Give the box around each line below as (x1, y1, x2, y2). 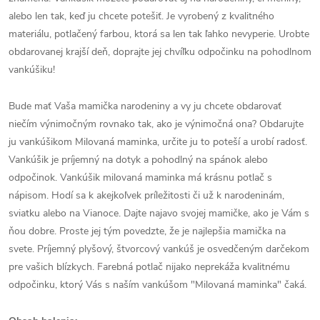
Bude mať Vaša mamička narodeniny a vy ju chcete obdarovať (9, 99, 281, 113)
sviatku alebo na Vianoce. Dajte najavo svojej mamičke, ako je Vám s (9, 206, 309, 220)
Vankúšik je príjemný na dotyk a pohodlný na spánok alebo (9, 153, 268, 166)
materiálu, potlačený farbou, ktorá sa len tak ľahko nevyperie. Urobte (9, 27, 309, 41)
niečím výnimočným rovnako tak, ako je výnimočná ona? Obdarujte (9, 117, 304, 131)
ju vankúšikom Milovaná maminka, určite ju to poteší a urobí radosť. (9, 135, 307, 149)
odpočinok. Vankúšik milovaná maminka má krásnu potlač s (9, 171, 272, 184)
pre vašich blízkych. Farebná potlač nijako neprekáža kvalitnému (9, 260, 290, 274)
